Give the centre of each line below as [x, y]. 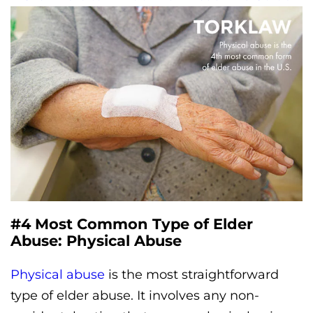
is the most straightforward [192, 275]
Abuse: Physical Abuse [96, 241]
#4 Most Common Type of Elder [132, 224]
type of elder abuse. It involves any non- [135, 296]
